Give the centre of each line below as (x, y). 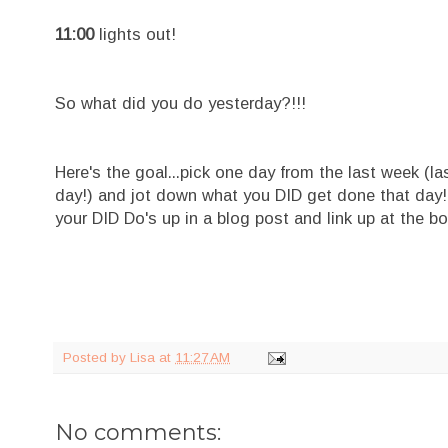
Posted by (96, 357)
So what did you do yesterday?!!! (180, 102)
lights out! (135, 33)
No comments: (138, 432)
